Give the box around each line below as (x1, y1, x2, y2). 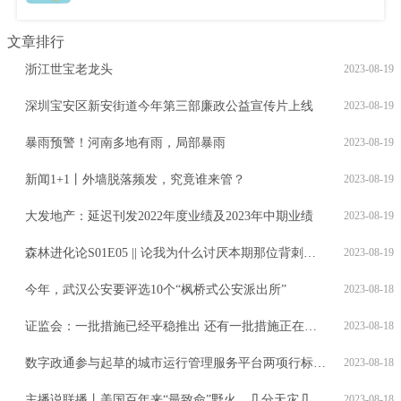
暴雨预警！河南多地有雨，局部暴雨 (25, 136, 226, 150)
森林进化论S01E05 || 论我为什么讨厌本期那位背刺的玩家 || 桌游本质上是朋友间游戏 (25, 246, 303, 260)
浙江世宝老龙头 (25, 63, 113, 77)
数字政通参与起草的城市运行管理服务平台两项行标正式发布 (25, 356, 313, 371)
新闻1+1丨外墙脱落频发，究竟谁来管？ (25, 173, 245, 187)
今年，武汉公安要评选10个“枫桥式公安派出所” (25, 283, 286, 297)
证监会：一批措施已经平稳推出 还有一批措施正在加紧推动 (25, 320, 304, 334)
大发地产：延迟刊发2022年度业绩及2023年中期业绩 (25, 209, 313, 224)
